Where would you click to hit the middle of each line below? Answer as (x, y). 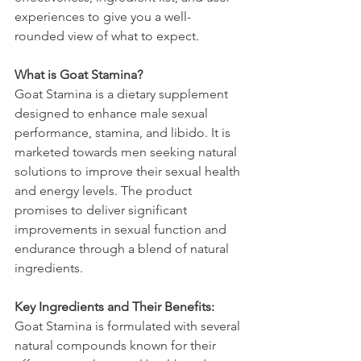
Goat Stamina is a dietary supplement (123, 94)
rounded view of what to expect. (107, 36)
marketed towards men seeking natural (127, 152)
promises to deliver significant (102, 210)
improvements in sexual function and (122, 230)
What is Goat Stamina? (79, 75)
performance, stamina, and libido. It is (124, 133)
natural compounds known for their (117, 346)
